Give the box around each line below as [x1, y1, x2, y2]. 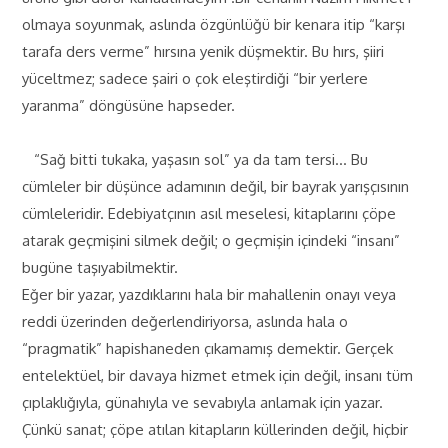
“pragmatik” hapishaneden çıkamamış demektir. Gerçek [22, 339, 394, 358]
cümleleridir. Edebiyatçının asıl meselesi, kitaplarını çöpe [22, 204, 397, 223]
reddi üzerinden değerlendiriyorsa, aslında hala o [22, 312, 349, 331]
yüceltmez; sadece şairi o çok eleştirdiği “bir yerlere [22, 69, 369, 88]
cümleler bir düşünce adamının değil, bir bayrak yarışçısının [22, 177, 410, 196]
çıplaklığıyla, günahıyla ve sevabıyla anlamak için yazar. [22, 393, 384, 412]
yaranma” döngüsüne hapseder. [22, 96, 236, 115]
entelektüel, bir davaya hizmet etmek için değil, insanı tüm [22, 366, 414, 385]
